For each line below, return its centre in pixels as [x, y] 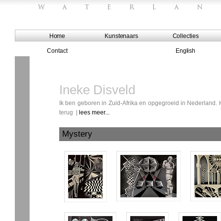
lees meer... [94, 112]
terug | [69, 112]
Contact [57, 51]
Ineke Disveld [97, 90]
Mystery [77, 134]
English [185, 51]
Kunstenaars [121, 36]
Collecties [185, 36]
